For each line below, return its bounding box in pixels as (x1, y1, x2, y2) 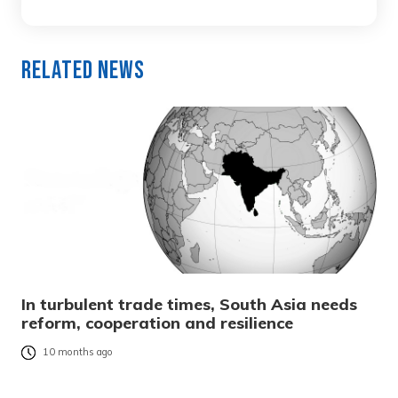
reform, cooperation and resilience (21, 312, 293, 333)
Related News (21, 55, 145, 85)
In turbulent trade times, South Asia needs (21, 293, 357, 314)
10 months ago (43, 346, 113, 359)
